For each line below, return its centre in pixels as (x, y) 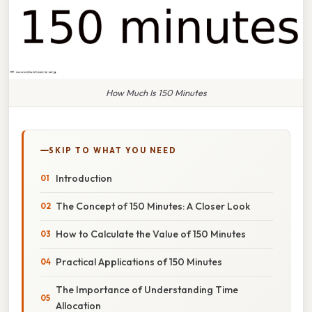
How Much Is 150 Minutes (156, 92)
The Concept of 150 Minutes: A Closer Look (153, 206)
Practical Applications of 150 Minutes (139, 262)
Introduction (84, 178)
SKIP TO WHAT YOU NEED (113, 150)
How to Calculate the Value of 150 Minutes (151, 234)
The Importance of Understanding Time (147, 289)
